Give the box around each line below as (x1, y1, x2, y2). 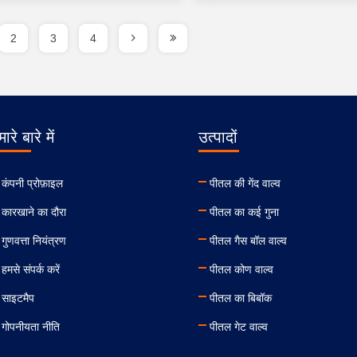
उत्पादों (198, 128, 237, 146)
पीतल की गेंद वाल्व (209, 177, 280, 190)
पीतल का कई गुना (209, 206, 279, 218)
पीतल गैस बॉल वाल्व (209, 234, 287, 247)
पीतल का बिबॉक (209, 292, 272, 304)
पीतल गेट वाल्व (209, 320, 268, 333)
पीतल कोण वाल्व (209, 263, 273, 276)
